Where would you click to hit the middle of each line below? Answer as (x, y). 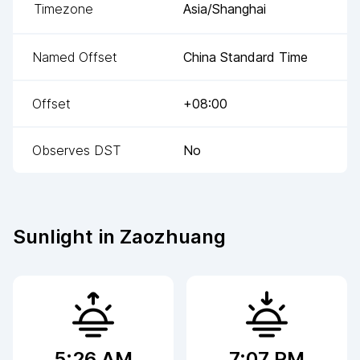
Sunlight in (66, 236)
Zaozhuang (173, 236)
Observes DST (76, 150)
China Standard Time (245, 57)
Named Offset (75, 57)
